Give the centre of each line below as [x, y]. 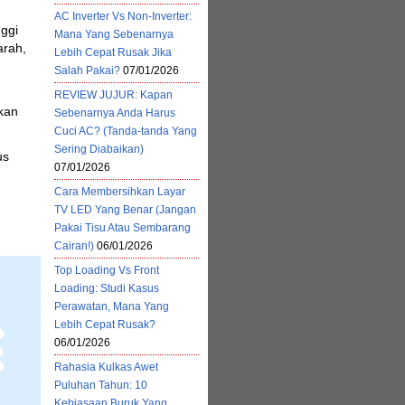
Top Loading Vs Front [107, 270]
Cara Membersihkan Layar [120, 192]
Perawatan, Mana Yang [112, 306]
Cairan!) [74, 246]
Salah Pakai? [87, 71]
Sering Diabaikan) [99, 149]
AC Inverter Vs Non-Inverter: [123, 16]
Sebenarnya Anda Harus [115, 113]
